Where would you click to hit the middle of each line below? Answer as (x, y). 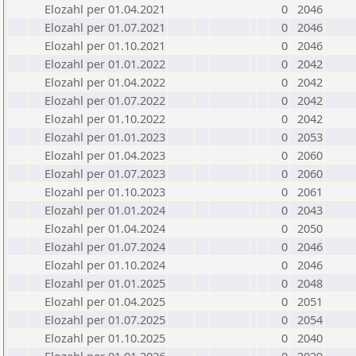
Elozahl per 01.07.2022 (105, 100)
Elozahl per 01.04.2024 (105, 228)
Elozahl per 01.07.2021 (105, 27)
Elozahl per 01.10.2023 (105, 192)
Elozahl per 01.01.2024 (105, 210)
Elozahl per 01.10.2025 (105, 338)
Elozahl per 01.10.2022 (105, 118)
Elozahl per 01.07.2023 (105, 173)
